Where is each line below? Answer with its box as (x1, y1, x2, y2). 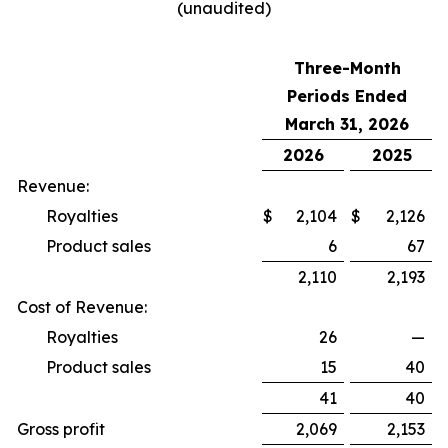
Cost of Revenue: (17, 297, 147, 317)
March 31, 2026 (285, 114, 409, 134)
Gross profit (17, 419, 105, 439)
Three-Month (293, 58, 401, 78)
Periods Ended (287, 86, 407, 106)
